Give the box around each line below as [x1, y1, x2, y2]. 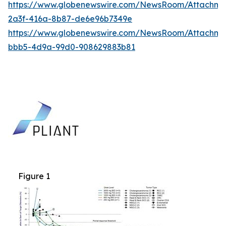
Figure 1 [18, 171, 50, 181]
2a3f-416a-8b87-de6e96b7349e [8, 13, 132, 24]
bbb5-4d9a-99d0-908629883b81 [8, 41, 135, 52]
